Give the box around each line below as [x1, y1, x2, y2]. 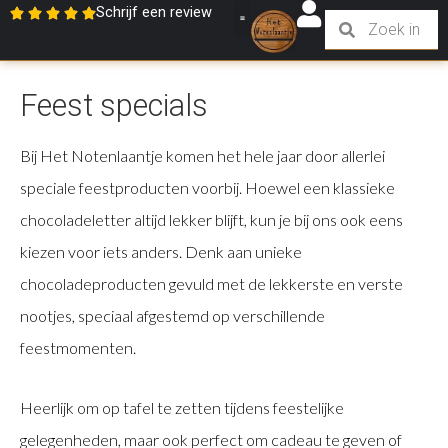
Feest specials [20, 88, 208, 123]
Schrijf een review [96, 3, 212, 21]
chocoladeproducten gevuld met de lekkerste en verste [20, 274, 403, 293]
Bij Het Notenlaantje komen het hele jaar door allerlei [20, 146, 385, 165]
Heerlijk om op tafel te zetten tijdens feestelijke [20, 398, 344, 418]
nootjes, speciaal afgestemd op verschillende [20, 306, 325, 325]
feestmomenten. [20, 338, 136, 357]
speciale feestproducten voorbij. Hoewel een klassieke [20, 178, 395, 197]
